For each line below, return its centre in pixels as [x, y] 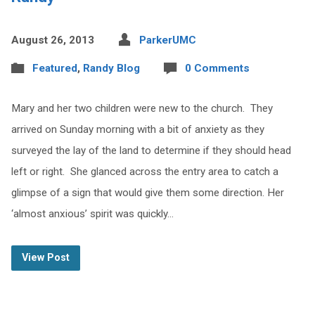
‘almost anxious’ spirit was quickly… [92, 214]
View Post [45, 258]
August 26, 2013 [52, 40]
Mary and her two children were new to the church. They [142, 108]
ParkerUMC [167, 40]
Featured [54, 68]
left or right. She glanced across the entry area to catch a [144, 172]
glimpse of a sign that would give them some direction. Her [147, 193]
